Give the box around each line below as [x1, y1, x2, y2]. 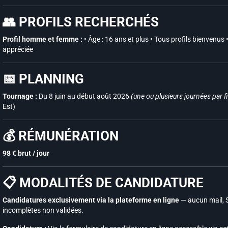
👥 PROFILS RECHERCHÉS [3, 14, 159, 30]
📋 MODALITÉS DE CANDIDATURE [3, 175, 204, 190]
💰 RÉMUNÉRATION [3, 128, 119, 144]
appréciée [3, 45, 33, 53]
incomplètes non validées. [3, 206, 83, 214]
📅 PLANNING [3, 71, 84, 87]
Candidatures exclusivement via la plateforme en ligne [3, 196, 179, 204]
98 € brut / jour [3, 149, 49, 157]
